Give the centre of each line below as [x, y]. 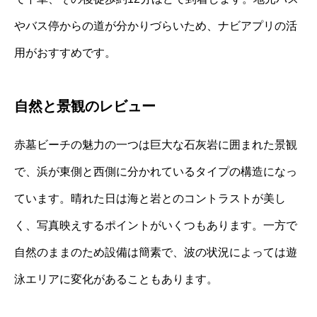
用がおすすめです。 [65, 52]
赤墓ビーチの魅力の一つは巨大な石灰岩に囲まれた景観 [156, 144]
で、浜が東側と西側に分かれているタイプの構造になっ [156, 171]
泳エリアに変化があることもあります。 [116, 279]
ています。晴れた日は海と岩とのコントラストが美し [150, 198]
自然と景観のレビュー [85, 106]
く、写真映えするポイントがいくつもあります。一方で [156, 225]
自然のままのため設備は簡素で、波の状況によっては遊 [156, 252]
